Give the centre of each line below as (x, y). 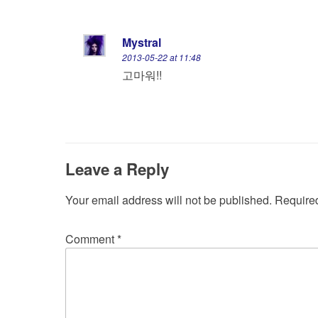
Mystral (142, 42)
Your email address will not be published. (169, 200)
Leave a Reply (117, 169)
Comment (91, 239)
